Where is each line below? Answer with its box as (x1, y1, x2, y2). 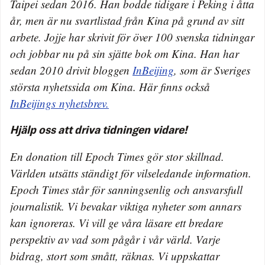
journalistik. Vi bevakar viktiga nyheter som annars (10, 198, 241, 214)
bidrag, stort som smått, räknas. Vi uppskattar (10, 248, 219, 263)
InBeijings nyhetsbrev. (10, 95, 109, 111)
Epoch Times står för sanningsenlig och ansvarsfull (10, 182, 243, 197)
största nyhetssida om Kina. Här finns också (10, 79, 210, 94)
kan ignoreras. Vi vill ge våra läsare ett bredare (10, 215, 223, 230)
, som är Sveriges (174, 62, 250, 77)
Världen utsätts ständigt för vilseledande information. (10, 165, 251, 180)
